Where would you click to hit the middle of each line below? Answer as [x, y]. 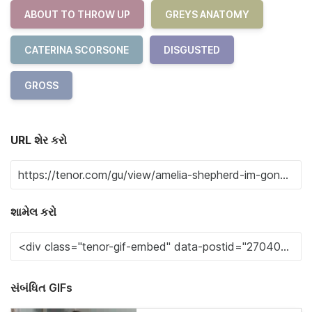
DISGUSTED [192, 49]
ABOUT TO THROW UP [77, 14]
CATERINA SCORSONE [77, 49]
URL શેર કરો [39, 140]
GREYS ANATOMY [207, 14]
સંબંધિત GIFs [41, 287]
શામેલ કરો [33, 211]
